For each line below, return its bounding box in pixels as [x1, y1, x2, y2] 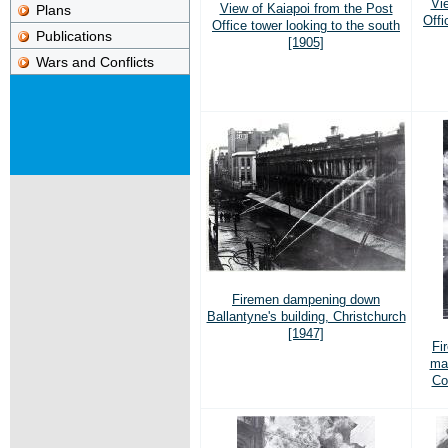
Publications [36, 27, 112, 44]
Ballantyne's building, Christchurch [206, 308, 406, 324]
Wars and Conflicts [36, 53, 154, 70]
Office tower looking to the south [212, 17, 400, 33]
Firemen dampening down [232, 291, 380, 307]
